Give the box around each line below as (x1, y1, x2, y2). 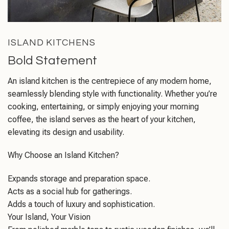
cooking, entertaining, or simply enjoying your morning (8, 101, 199, 111)
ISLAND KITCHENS (8, 37, 96, 48)
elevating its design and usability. (8, 127, 124, 137)
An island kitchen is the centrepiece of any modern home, (8, 76, 212, 86)
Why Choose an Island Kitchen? (8, 150, 119, 161)
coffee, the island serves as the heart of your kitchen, (8, 114, 196, 124)
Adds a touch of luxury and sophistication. (8, 199, 155, 210)
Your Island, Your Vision (8, 212, 90, 222)
